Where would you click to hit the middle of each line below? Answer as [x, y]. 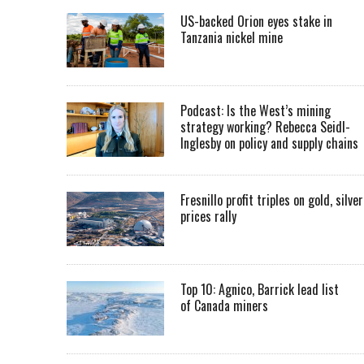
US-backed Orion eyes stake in [256, 22]
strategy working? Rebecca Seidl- [265, 127]
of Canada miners [226, 306]
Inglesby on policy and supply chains [269, 143]
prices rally [208, 217]
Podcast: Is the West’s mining [256, 111]
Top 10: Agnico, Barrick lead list [260, 290]
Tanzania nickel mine [232, 38]
